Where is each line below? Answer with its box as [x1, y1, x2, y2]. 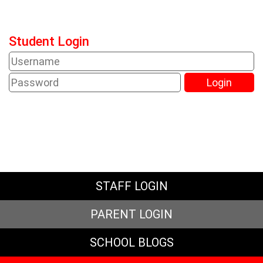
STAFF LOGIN [95, 179, 168, 193]
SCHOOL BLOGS [89, 235, 174, 249]
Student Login [9, 34, 89, 49]
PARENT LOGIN [90, 207, 173, 221]
